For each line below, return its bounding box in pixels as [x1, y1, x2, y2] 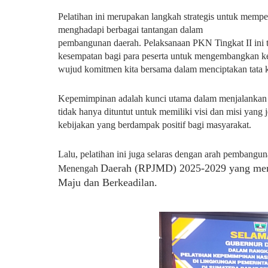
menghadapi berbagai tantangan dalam [58, 25, 205, 35]
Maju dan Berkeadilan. [58, 176, 157, 188]
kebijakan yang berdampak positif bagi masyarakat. [58, 120, 251, 130]
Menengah [58, 163, 100, 173]
